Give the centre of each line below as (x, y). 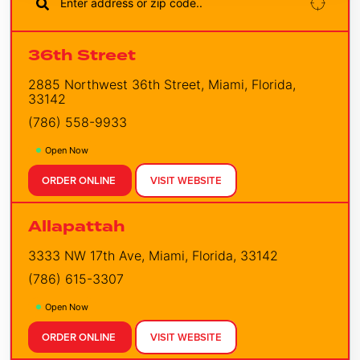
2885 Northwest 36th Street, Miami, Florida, (162, 84)
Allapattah (77, 226)
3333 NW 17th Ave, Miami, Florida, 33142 (153, 255)
